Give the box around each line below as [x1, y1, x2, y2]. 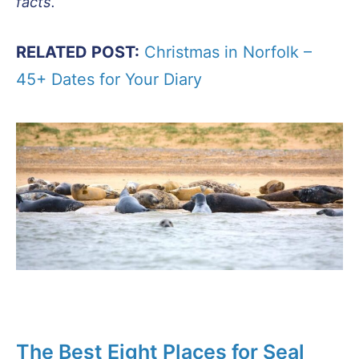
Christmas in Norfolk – [144, 42, 312, 63]
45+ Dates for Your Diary [16, 70, 202, 90]
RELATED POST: [16, 42, 139, 63]
